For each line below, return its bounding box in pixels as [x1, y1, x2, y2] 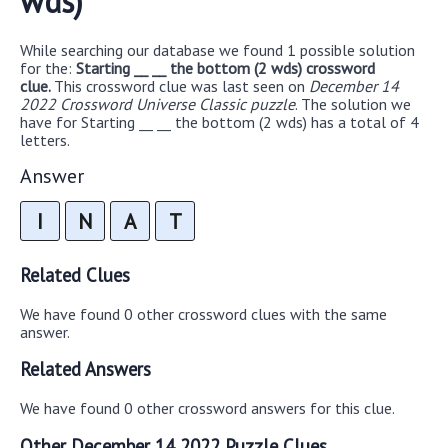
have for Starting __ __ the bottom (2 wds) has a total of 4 [20, 111, 419, 132]
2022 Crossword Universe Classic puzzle [20, 93, 295, 114]
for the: [20, 57, 76, 78]
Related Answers [20, 357, 151, 382]
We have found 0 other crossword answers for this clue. [20, 398, 395, 419]
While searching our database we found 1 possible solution [20, 39, 415, 60]
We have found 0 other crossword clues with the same [20, 303, 387, 324]
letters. [20, 129, 70, 150]
